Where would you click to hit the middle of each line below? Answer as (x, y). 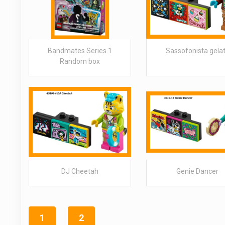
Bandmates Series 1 (80, 51)
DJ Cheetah (80, 171)
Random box (80, 61)
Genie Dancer (198, 171)
